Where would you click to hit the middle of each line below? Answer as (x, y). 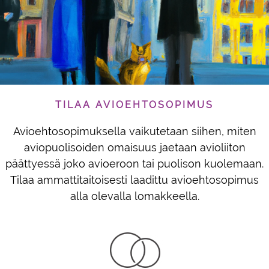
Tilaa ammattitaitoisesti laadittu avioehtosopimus (134, 180)
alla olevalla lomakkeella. (134, 196)
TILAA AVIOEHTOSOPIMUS (134, 104)
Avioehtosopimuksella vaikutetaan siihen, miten (134, 131)
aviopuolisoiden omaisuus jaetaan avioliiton (134, 147)
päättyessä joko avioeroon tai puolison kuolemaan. (134, 163)
